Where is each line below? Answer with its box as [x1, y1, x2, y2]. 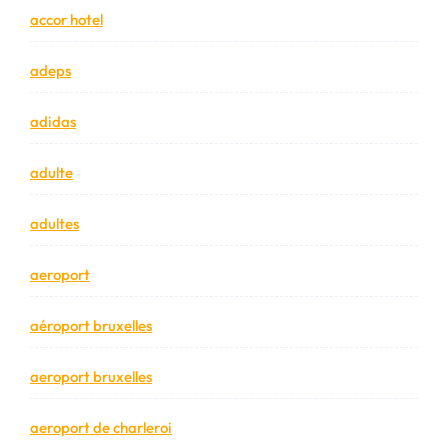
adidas [30, 111, 76, 131]
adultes [30, 213, 79, 233]
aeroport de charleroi [30, 417, 172, 437]
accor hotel [30, 9, 103, 29]
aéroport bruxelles [30, 315, 152, 335]
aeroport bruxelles [30, 366, 152, 386]
